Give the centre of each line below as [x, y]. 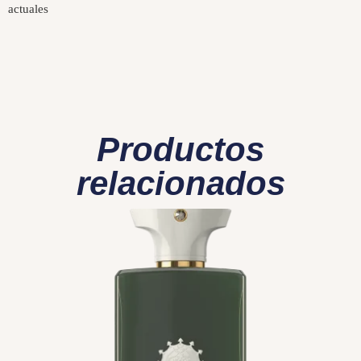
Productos [180, 149]
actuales [28, 9]
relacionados [180, 183]
